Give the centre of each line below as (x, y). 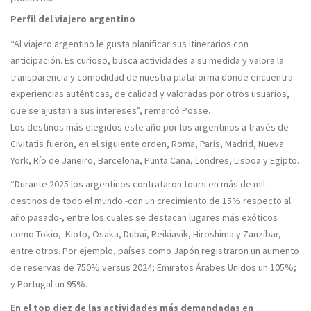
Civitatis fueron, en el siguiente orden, (91, 144)
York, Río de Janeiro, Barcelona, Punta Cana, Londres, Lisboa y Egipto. (155, 160)
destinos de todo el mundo (67, 201)
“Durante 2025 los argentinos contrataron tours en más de (132, 184)
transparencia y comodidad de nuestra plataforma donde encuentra (152, 77)
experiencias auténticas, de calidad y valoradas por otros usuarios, (150, 94)
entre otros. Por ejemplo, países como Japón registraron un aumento (155, 251)
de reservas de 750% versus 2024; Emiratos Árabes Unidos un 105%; (153, 267)
